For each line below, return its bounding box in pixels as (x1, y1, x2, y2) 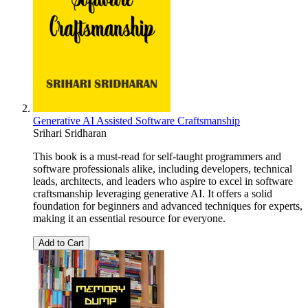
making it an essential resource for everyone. (33, 212, 225, 225)
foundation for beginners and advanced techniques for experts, (33, 200, 302, 212)
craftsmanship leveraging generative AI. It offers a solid (33, 188, 272, 200)
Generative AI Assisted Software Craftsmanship (33, 115, 240, 127)
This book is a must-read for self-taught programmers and (33, 151, 281, 163)
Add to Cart (38, 238, 84, 249)
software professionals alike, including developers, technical (33, 163, 292, 175)
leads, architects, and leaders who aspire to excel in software (33, 175, 293, 188)
